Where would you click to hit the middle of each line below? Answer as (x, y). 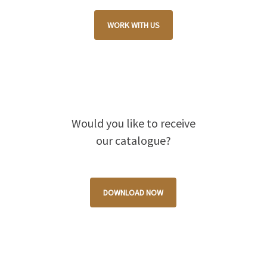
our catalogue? (133, 140)
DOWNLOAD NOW (133, 192)
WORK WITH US (133, 25)
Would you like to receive (133, 123)
